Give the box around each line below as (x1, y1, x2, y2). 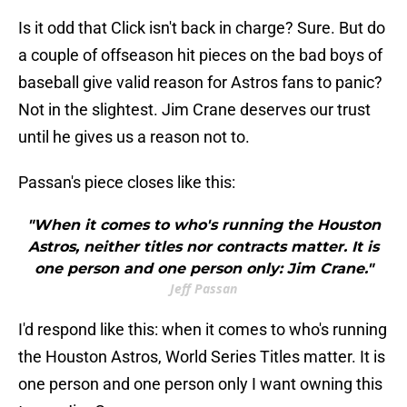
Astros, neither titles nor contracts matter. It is (28, 238, 379, 256)
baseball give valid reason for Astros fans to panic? (18, 73, 382, 93)
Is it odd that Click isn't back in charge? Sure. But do (18, 18, 385, 38)
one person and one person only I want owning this (18, 374, 382, 394)
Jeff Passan (170, 280, 237, 298)
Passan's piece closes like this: (18, 173, 235, 193)
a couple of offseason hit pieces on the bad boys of (18, 45, 382, 65)
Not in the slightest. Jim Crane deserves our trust (18, 100, 371, 120)
